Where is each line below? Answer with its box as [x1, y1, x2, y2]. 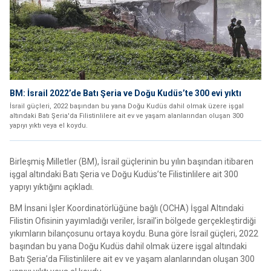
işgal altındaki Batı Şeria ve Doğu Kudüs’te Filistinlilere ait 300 [10, 169, 238, 180]
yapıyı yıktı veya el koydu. [10, 122, 88, 130]
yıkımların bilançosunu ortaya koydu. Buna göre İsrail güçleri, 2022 [10, 229, 258, 239]
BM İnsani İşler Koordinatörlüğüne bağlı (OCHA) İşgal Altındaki [10, 203, 244, 214]
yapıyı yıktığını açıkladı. [10, 182, 94, 192]
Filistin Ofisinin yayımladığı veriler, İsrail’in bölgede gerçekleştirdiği [10, 216, 256, 226]
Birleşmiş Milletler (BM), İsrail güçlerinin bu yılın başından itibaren [10, 157, 253, 167]
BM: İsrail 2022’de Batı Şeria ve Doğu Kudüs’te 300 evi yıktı [10, 88, 241, 99]
